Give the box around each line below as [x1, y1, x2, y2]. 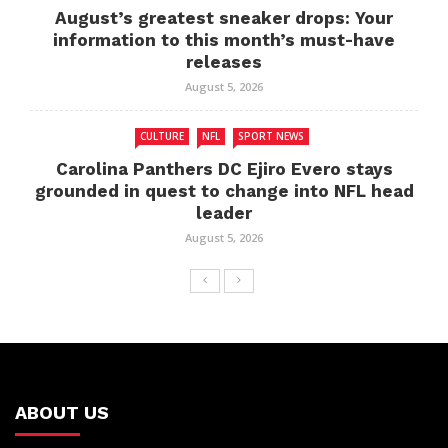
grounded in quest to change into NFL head [34, 181, 414, 202]
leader [196, 203, 252, 224]
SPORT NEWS [238, 129, 304, 144]
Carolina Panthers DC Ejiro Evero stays [55, 159, 393, 180]
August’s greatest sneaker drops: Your [55, 8, 393, 29]
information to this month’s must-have [53, 30, 395, 51]
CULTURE [140, 129, 184, 144]
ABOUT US [15, 402, 109, 424]
